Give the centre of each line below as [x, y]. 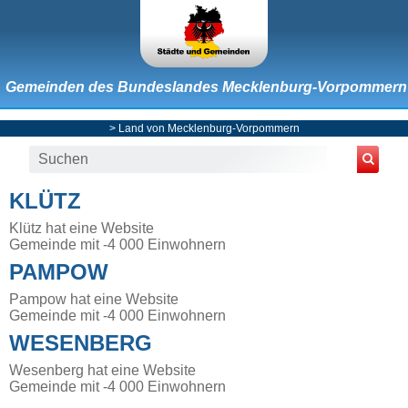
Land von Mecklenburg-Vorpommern [209, 128]
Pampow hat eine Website [94, 299]
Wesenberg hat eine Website [102, 370]
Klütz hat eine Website [82, 228]
